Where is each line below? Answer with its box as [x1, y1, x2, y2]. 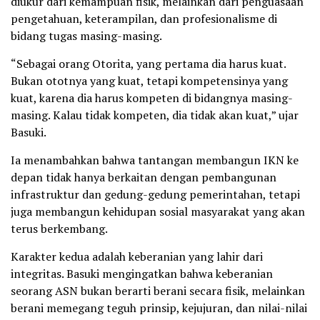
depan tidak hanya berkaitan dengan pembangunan [11, 169, 276, 186]
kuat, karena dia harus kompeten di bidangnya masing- [11, 90, 293, 106]
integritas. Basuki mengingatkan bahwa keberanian [11, 266, 273, 282]
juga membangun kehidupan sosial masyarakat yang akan [11, 204, 305, 220]
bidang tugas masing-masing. [11, 28, 162, 44]
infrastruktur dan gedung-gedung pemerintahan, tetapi [11, 186, 300, 203]
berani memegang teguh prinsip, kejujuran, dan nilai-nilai [11, 300, 307, 316]
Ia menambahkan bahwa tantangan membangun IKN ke [11, 152, 299, 169]
